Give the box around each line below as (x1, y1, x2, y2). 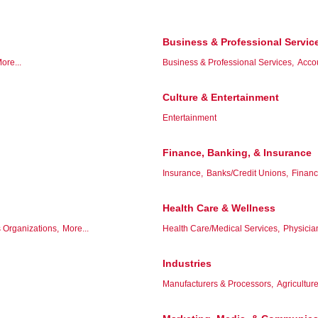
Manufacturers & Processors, (163, 278, 273, 289)
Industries (163, 257, 212, 269)
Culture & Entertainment (163, 91, 279, 103)
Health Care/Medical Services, (163, 223, 280, 234)
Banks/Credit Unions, (207, 168, 288, 178)
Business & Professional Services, (163, 57, 294, 67)
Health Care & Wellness (163, 202, 275, 214)
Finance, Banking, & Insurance (163, 146, 312, 158)
